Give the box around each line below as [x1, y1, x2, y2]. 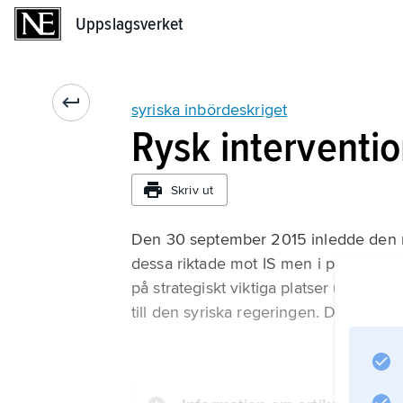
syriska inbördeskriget [131, 100, 288, 120]
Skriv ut [171, 182, 214, 198]
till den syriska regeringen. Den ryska [131, 302, 397, 322]
